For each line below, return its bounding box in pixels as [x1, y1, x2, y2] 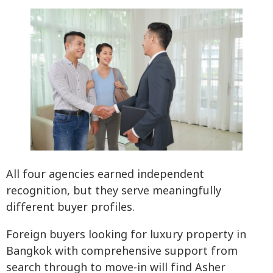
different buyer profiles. [6, 199, 135, 216]
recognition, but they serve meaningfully [6, 182, 221, 199]
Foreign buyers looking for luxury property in [6, 226, 246, 243]
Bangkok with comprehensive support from [6, 243, 238, 260]
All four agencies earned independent [6, 166, 204, 183]
